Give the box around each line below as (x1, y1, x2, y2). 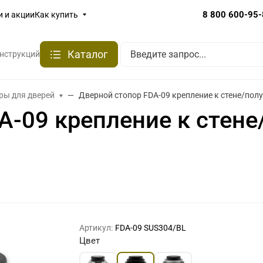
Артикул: (79, 223, 113, 233)
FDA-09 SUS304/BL (115, 223, 187, 233)
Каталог (68, 48, 108, 61)
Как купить (34, 9, 78, 19)
